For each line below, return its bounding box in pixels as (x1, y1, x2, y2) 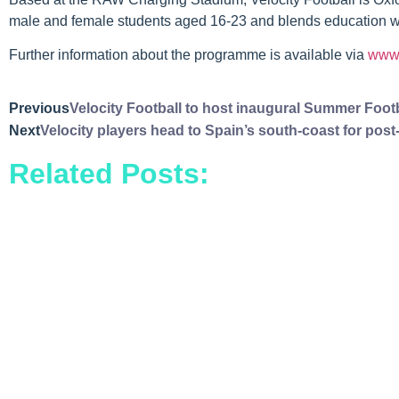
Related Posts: (9, 157, 209, 190)
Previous (9, 100, 69, 116)
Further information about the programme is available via (9, 47, 368, 63)
